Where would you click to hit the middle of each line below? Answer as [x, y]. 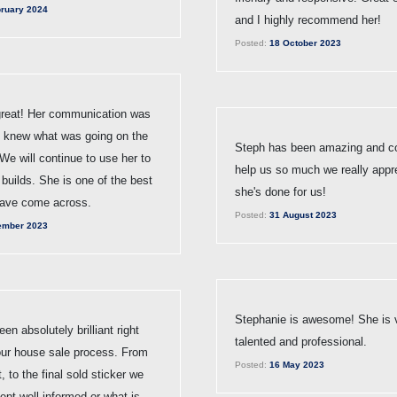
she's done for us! [280, 191]
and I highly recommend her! [308, 19]
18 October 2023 [304, 43]
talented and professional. [301, 341]
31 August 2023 [302, 214]
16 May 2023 [296, 364]
